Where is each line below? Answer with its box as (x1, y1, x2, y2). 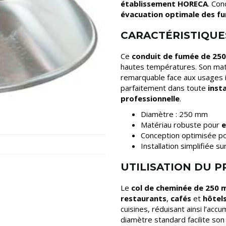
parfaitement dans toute (121, 83, 208, 93)
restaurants (121, 193, 166, 203)
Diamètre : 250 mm (141, 109, 208, 119)
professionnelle (121, 93, 180, 103)
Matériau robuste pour (141, 120, 219, 130)
